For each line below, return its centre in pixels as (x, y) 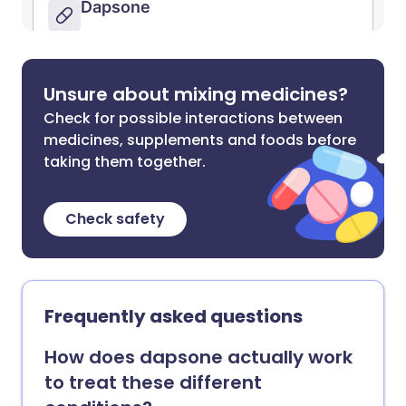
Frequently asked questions (174, 316)
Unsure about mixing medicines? (196, 94)
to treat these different (153, 382)
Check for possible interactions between (193, 118)
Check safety (115, 219)
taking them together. (125, 162)
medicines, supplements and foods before (200, 140)
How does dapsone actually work (198, 357)
